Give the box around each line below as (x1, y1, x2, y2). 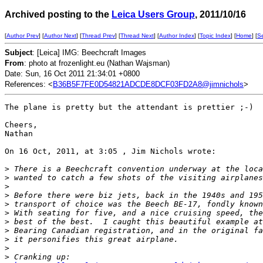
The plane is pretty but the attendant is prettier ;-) (5, 103, 254, 112)
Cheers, (5, 120, 38, 129)
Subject (5, 48, 32, 57)
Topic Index (200, 32, 231, 39)
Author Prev (6, 32, 39, 39)
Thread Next (120, 32, 154, 39)
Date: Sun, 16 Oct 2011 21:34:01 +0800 (5, 69, 140, 78)
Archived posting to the (5, 9, 112, 19)
